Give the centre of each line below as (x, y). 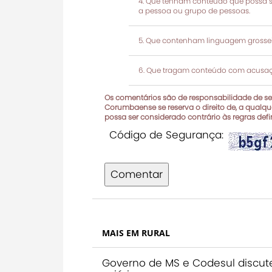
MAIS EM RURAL (136, 233)
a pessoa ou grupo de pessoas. (194, 10)
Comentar (137, 174)
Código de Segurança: (166, 134)
